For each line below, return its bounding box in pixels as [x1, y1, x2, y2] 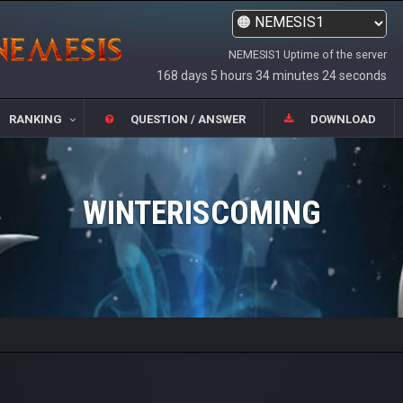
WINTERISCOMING [82, 194, 321, 232]
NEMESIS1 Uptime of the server [228, 48, 387, 61]
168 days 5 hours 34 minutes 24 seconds [157, 68, 387, 83]
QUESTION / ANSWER [130, 112, 246, 127]
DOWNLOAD [310, 112, 377, 127]
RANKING [8, 112, 62, 127]
